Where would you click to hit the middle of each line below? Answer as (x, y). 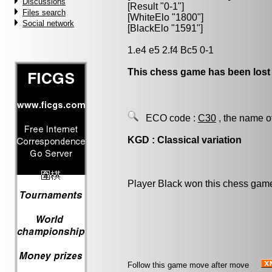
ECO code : (168, 118)
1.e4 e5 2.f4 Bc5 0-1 (171, 50)
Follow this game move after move (188, 265)
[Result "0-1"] (156, 6)
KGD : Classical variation (185, 140)
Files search (44, 12)
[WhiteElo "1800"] (165, 17)
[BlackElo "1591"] (165, 28)
